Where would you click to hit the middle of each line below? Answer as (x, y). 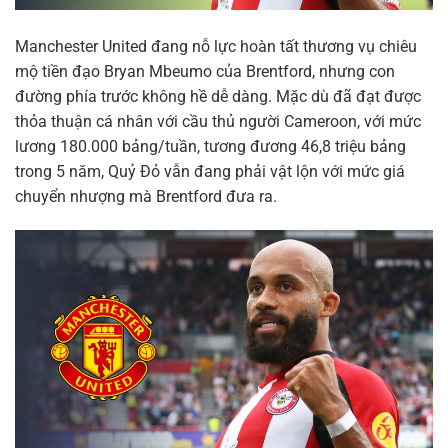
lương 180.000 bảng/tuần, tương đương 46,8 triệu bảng (210, 146)
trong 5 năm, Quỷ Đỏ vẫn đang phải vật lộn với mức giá (210, 171)
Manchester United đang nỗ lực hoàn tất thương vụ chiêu (216, 46)
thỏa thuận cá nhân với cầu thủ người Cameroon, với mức (218, 121)
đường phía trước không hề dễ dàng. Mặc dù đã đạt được (218, 96)
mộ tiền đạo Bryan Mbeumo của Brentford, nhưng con (205, 71)
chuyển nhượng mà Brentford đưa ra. (146, 196)
